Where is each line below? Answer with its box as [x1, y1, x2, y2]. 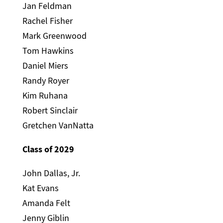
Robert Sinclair [22, 105, 78, 116]
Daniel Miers [22, 60, 69, 71]
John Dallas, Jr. [22, 167, 81, 179]
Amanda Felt [22, 197, 71, 209]
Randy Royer [22, 75, 70, 86]
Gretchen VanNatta [22, 119, 94, 131]
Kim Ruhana [22, 90, 68, 101]
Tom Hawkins [22, 45, 74, 56]
